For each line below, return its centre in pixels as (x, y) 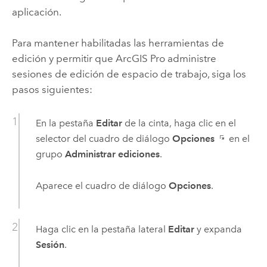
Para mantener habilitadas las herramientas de (118, 43)
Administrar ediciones (112, 154)
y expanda (218, 229)
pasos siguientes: (52, 90)
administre (190, 59)
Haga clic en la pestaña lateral (102, 229)
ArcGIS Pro (140, 59)
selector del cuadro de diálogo (104, 139)
